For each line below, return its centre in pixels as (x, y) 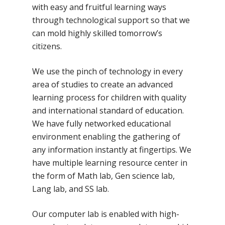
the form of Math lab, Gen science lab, (104, 176)
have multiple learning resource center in (110, 163)
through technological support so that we (111, 20)
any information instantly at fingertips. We (112, 150)
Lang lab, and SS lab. (71, 189)
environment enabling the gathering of (106, 137)
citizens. (47, 46)
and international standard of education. (108, 110)
